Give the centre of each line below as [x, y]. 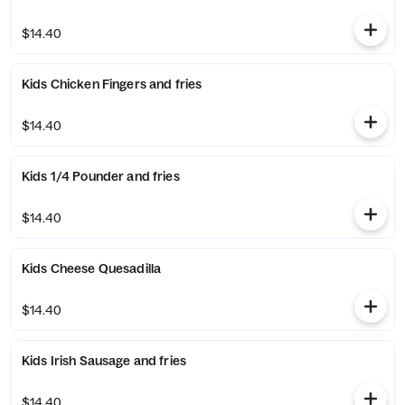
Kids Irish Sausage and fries [104, 361]
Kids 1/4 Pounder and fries [101, 176]
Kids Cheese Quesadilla [92, 268]
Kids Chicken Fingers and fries [112, 84]
